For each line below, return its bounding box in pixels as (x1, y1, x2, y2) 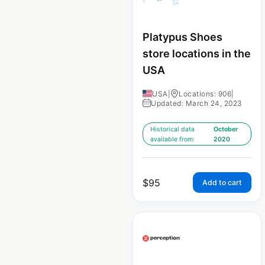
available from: (150, 135, 195, 143)
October (214, 125, 238, 133)
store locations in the (143, 47, 251, 60)
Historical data (150, 125, 195, 133)
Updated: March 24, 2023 (151, 98, 243, 108)
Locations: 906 (179, 89, 231, 98)
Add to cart (202, 177, 242, 187)
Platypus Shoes (143, 30, 222, 43)
